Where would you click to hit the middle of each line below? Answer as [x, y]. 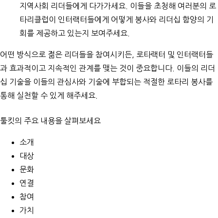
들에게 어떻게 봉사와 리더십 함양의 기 [150, 20]
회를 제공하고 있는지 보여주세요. [75, 33]
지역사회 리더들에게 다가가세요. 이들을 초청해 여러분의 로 [118, 6]
